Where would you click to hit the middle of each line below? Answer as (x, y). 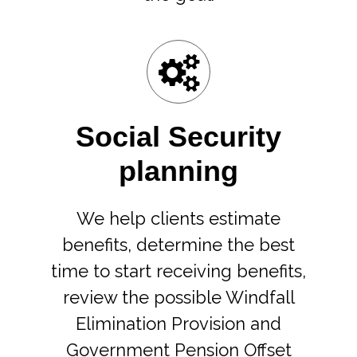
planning (178, 171)
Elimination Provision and (178, 324)
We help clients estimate (178, 218)
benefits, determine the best (178, 245)
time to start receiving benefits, (178, 271)
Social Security (178, 137)
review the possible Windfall (178, 297)
